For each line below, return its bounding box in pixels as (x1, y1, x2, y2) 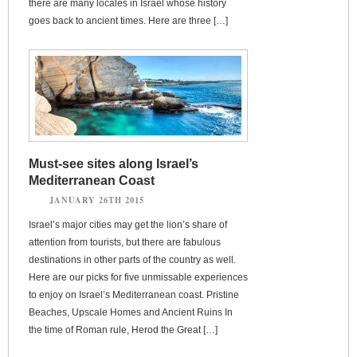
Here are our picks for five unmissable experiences (29, 271, 248, 283)
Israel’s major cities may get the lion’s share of (29, 218, 227, 230)
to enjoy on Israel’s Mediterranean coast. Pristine (29, 288, 239, 300)
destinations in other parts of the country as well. (29, 253, 236, 265)
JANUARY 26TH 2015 (49, 193, 144, 206)
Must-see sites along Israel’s (29, 156, 198, 171)
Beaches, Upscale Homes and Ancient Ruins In (29, 306, 233, 318)
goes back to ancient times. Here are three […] (29, 14, 228, 26)
